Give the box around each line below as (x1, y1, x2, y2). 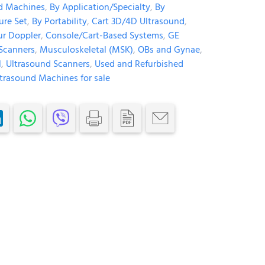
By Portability (31, 13, 87, 29)
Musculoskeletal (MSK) (39, 41, 133, 57)
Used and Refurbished (94, 56, 183, 72)
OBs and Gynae (137, 41, 200, 57)
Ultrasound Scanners (5, 56, 90, 72)
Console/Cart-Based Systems (45, 27, 163, 43)
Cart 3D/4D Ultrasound (91, 13, 185, 29)
